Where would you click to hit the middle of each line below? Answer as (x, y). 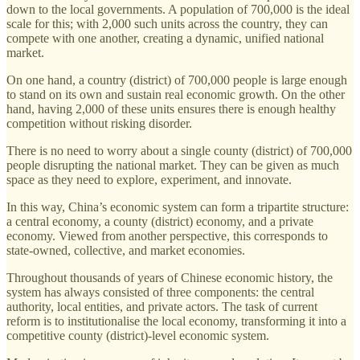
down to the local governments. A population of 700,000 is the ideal (178, 10)
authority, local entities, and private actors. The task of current (162, 307)
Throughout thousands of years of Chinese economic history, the (170, 278)
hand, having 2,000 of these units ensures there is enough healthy (171, 109)
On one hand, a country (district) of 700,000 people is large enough (177, 80)
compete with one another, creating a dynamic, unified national (165, 39)
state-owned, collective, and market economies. (126, 251)
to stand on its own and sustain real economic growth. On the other (176, 95)
